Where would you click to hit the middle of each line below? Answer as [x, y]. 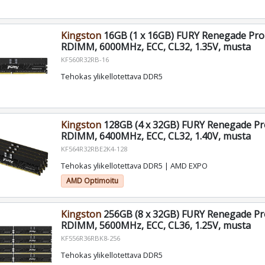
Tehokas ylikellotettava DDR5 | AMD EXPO [134, 166]
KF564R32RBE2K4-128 [94, 149]
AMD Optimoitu [92, 181]
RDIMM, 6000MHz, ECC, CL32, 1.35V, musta [156, 47]
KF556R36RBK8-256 [90, 238]
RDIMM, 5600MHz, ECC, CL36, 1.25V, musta [156, 226]
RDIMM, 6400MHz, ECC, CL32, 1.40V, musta [156, 136]
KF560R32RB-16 [85, 60]
